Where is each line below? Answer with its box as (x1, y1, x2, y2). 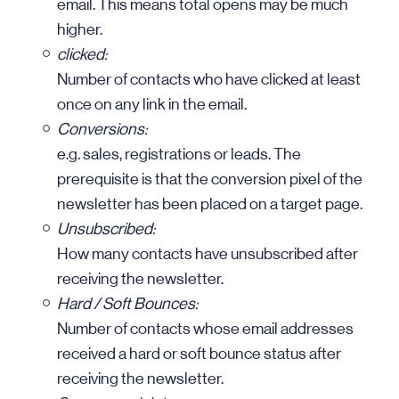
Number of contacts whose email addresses (57, 320, 354, 338)
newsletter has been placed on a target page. (57, 195, 362, 213)
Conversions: (57, 120, 147, 138)
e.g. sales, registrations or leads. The (57, 145, 301, 163)
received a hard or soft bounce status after (57, 345, 341, 362)
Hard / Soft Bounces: (57, 295, 198, 313)
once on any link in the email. (57, 95, 247, 113)
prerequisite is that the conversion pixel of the (57, 170, 362, 188)
